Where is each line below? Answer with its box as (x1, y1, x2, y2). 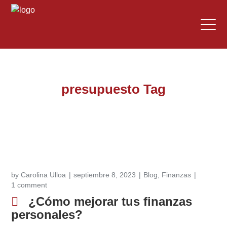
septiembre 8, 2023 (73, 171, 136, 179)
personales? (11, 208, 83, 221)
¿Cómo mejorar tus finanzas (28, 195, 193, 208)
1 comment (11, 181, 48, 189)
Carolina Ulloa (21, 171, 66, 179)
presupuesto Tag (61, 82, 166, 97)
